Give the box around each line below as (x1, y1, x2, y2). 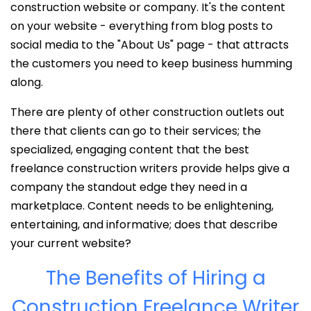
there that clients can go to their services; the (10, 122, 261, 139)
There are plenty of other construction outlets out (10, 103, 285, 120)
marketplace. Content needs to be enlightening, (10, 197, 274, 214)
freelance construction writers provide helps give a (10, 160, 289, 176)
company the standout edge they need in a (10, 178, 247, 195)
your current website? (10, 235, 131, 251)
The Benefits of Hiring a (45, 264, 266, 292)
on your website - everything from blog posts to (10, 17, 273, 34)
